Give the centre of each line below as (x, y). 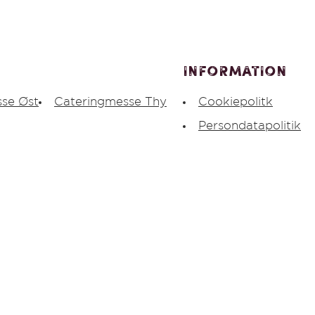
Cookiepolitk (236, 102)
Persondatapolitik (250, 126)
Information (235, 72)
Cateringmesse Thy (110, 102)
